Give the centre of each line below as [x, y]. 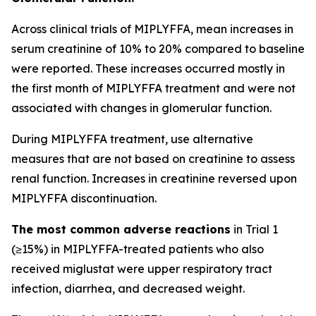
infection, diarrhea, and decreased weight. [128, 288]
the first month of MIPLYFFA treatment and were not [153, 88]
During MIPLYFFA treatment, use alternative [132, 139]
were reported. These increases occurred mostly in [148, 68]
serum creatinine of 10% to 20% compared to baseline [158, 49]
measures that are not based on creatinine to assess [153, 159]
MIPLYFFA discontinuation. [84, 198]
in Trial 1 [254, 229]
